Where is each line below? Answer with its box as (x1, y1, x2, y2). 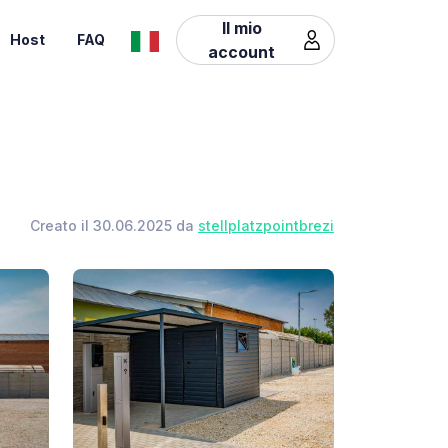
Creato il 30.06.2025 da (30, 217, 198, 234)
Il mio (221, 17, 262, 38)
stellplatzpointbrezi (198, 217, 334, 234)
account (208, 41, 276, 62)
